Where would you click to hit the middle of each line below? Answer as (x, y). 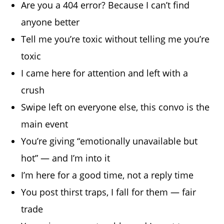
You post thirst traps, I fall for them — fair (109, 192)
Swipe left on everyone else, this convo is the (115, 107)
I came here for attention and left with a (105, 73)
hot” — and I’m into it (66, 158)
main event (45, 124)
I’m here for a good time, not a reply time (107, 175)
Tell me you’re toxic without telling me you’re (115, 39)
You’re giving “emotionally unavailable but (109, 141)
